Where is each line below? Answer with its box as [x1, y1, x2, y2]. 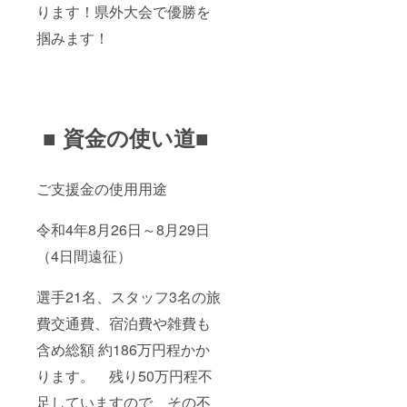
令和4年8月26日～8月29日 [36, 219, 210, 241]
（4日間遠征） [36, 245, 132, 267]
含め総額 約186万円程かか [36, 339, 210, 361]
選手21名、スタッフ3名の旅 [36, 286, 221, 308]
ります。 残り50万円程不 [36, 365, 213, 387]
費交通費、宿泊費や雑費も [36, 313, 211, 334]
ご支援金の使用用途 [36, 178, 167, 200]
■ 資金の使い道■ [43, 122, 216, 154]
